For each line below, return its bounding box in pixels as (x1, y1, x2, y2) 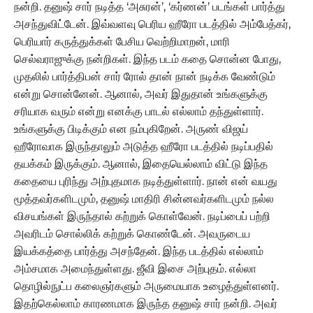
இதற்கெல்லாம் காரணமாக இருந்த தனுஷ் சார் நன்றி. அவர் (14, 296, 277, 310)
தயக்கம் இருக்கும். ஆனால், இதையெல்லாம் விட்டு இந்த (14, 156, 268, 170)
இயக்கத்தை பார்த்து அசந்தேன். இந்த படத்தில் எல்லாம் (14, 244, 263, 258)
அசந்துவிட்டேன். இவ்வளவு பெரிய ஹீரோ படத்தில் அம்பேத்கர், (14, 17, 291, 31)
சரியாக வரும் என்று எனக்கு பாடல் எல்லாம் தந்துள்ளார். (14, 104, 263, 118)
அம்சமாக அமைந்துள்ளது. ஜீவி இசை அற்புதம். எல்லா (14, 261, 256, 275)
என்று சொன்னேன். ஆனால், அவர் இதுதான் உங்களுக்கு (14, 87, 268, 101)
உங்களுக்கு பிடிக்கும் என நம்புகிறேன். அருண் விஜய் (14, 122, 248, 136)
